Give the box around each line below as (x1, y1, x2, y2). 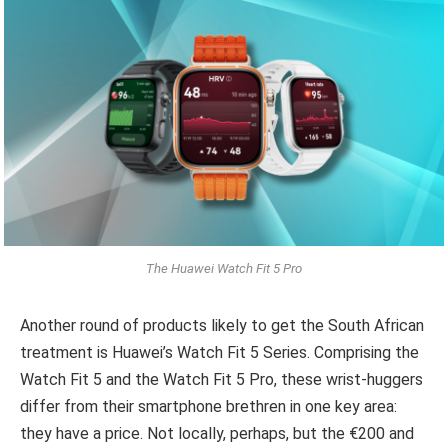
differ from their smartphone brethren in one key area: (20, 396, 397, 416)
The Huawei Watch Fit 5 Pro (146, 260, 302, 276)
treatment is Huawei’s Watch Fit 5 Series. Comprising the (20, 342, 419, 362)
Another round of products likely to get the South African (20, 315, 424, 335)
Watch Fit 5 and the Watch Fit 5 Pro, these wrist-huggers (20, 369, 423, 389)
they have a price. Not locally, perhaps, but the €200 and (20, 423, 414, 443)
